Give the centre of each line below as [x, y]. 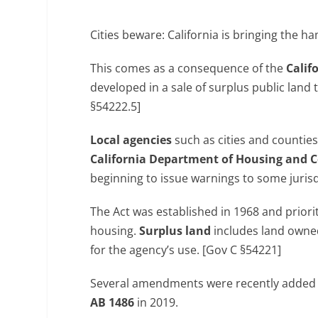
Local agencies [131, 139]
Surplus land [175, 230]
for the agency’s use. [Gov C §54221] [186, 250]
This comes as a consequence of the [188, 68]
